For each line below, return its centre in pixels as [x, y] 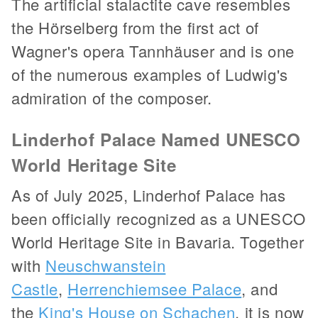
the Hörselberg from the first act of [135, 27]
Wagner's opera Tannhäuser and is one [153, 50]
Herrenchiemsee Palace [155, 288]
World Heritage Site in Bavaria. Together [158, 241]
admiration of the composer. [112, 97]
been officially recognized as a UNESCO [159, 218]
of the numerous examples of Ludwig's [150, 74]
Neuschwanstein [106, 265]
